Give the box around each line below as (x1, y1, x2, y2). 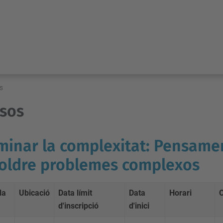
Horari (169, 188, 192, 198)
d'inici (129, 201, 149, 211)
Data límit (58, 188, 92, 198)
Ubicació (19, 188, 50, 198)
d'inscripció (58, 201, 99, 211)
